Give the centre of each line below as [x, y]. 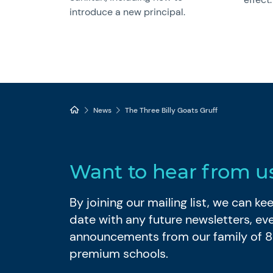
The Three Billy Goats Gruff [172, 110]
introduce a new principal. [128, 12]
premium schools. [119, 253]
